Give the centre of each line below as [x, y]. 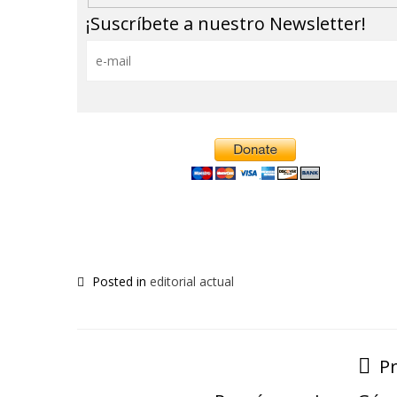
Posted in [119, 281]
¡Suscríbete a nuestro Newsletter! [226, 23]
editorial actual [192, 281]
